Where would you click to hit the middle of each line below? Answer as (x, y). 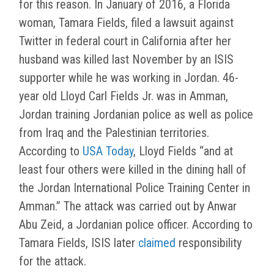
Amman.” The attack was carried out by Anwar (128, 206)
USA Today (108, 151)
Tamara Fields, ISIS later (79, 243)
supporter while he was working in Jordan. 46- (129, 78)
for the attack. (53, 261)
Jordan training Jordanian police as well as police (136, 115)
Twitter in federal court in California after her (125, 41)
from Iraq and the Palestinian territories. (114, 133)
